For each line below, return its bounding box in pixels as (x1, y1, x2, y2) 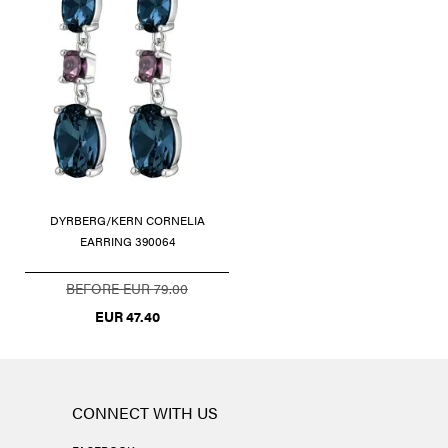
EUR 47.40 (94, 305, 160, 326)
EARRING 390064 (79, 231, 175, 250)
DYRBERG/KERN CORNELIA (49, 210, 205, 229)
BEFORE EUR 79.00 (66, 277, 188, 298)
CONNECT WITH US (71, 400, 218, 424)
